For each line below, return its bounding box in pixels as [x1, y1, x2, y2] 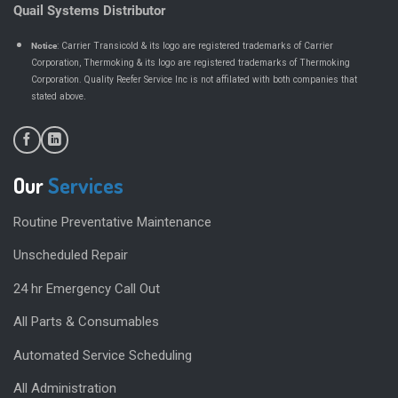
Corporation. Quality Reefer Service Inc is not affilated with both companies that [30, 75, 357, 85]
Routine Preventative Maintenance [13, 213, 211, 230]
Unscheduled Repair [13, 247, 128, 264]
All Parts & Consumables [13, 314, 159, 330]
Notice [30, 41, 57, 52]
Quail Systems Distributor [13, 2, 165, 19]
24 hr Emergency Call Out [13, 280, 160, 297]
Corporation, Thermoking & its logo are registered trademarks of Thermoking [30, 58, 350, 68]
